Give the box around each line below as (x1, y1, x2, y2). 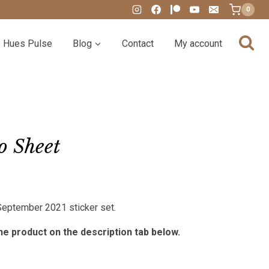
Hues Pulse (2, 37, 52, 49)
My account (174, 37, 222, 49)
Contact (121, 37, 154, 49)
